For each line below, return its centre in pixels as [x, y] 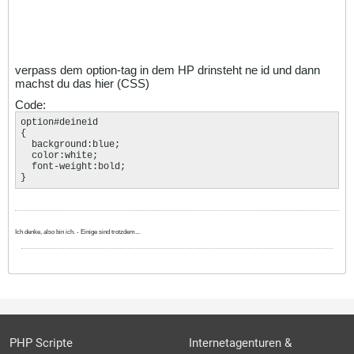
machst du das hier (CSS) [82, 83]
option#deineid [59, 122]
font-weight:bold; [73, 166]
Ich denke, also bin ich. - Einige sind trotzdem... [77, 232]
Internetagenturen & [240, 343]
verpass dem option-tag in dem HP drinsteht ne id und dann [168, 70]
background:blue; [70, 144]
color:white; [59, 155]
